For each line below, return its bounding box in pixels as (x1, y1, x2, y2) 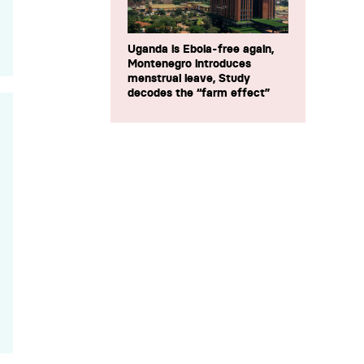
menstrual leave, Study (128, 71, 250, 86)
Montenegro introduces (128, 56, 251, 71)
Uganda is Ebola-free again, (128, 41, 274, 57)
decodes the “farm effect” (128, 85, 270, 101)
